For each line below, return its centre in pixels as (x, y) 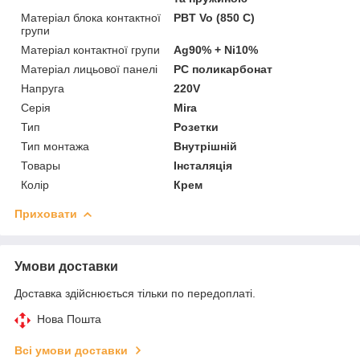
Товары (41, 165)
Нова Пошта (69, 319)
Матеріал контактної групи (90, 49)
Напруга (43, 88)
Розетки (196, 127)
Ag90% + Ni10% (216, 49)
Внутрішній (206, 146)
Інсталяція (203, 165)
